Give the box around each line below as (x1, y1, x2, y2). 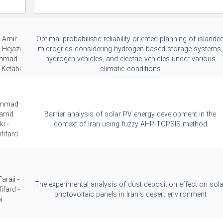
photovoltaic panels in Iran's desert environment (54, 189, 207, 200)
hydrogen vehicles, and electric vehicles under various (45, 54, 216, 65)
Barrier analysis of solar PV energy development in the (44, 109, 216, 120)
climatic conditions (100, 64, 161, 75)
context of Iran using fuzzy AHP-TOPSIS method (53, 119, 207, 130)
